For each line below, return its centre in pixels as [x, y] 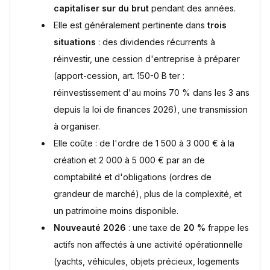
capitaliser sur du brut [101, 8]
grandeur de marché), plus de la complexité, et [148, 194]
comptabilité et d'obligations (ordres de [133, 177]
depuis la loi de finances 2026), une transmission [151, 110]
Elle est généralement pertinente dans [130, 25]
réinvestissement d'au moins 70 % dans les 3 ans [152, 93]
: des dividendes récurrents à [155, 42]
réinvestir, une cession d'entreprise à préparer [147, 59]
